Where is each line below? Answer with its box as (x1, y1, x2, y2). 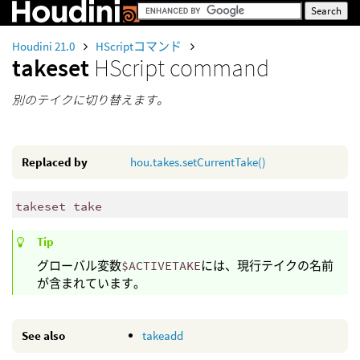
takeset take (14, 198, 102, 214)
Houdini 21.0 (12, 39, 77, 54)
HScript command (94, 52, 269, 83)
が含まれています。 (37, 275, 145, 291)
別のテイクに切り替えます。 (12, 92, 169, 108)
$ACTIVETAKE (121, 257, 201, 273)
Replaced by (22, 154, 88, 170)
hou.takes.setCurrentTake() (130, 154, 266, 170)
